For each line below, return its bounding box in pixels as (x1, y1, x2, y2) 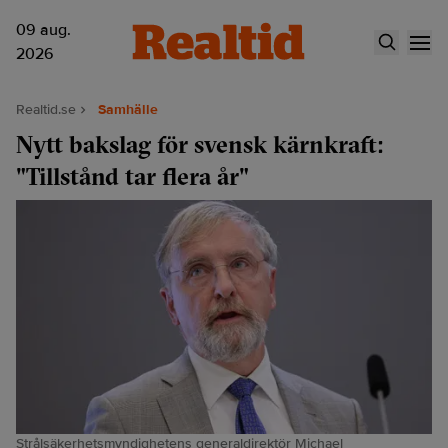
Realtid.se (16, 101, 76, 118)
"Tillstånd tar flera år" (16, 161, 249, 191)
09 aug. (16, 20, 71, 40)
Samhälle (98, 101, 158, 118)
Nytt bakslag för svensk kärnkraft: (16, 129, 383, 159)
